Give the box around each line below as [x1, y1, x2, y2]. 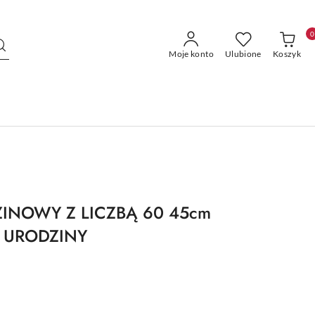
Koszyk [272, 49, 301, 59]
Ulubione [224, 49, 262, 59]
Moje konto [169, 49, 214, 59]
